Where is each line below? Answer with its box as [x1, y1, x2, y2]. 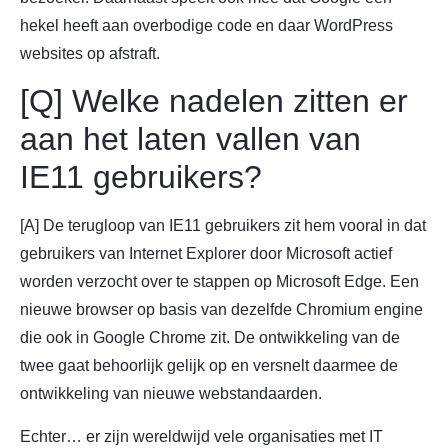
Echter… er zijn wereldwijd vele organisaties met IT [20, 427, 383, 445]
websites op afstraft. [20, 45, 160, 63]
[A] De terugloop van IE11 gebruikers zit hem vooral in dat [20, 217, 426, 235]
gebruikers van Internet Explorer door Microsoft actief [20, 245, 392, 263]
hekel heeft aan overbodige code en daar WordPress [20, 17, 393, 35]
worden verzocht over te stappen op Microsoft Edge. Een [20, 273, 419, 291]
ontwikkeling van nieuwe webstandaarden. [20, 385, 322, 403]
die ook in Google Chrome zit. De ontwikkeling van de [20, 329, 400, 347]
